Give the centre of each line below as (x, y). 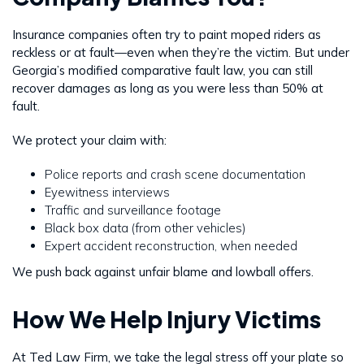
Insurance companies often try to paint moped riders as (167, 35)
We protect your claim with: (89, 141)
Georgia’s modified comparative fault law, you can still (162, 71)
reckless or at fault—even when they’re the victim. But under (181, 53)
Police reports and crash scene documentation (175, 175)
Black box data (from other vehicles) (145, 228)
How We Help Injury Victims (167, 319)
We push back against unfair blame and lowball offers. (163, 272)
